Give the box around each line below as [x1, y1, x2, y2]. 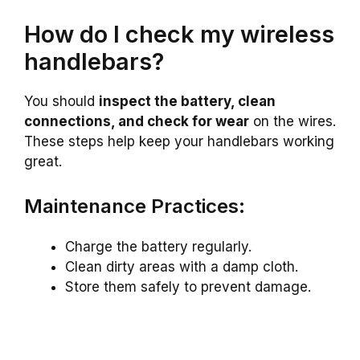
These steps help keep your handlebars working [24, 133, 334, 149]
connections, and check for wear [24, 112, 249, 129]
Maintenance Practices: [24, 194, 245, 219]
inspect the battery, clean [99, 92, 276, 109]
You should [24, 92, 99, 109]
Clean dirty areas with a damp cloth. [65, 259, 298, 276]
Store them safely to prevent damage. [65, 279, 311, 296]
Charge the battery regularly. [65, 239, 252, 256]
